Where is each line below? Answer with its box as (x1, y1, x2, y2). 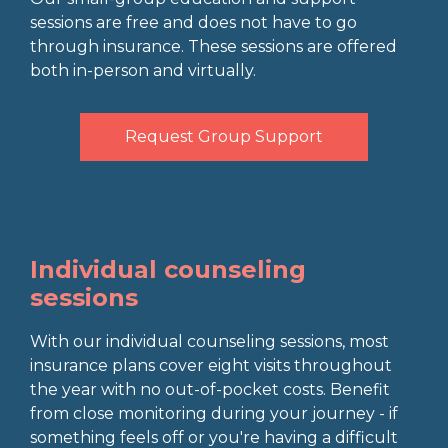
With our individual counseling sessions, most (30, 332, 389, 351)
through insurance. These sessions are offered (30, 37, 397, 56)
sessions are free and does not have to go (30, 13, 357, 32)
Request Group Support (125, 127, 323, 146)
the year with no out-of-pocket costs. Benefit (30, 380, 390, 399)
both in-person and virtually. (30, 61, 256, 80)
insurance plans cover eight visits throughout (30, 356, 392, 375)
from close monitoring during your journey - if (30, 404, 398, 423)
